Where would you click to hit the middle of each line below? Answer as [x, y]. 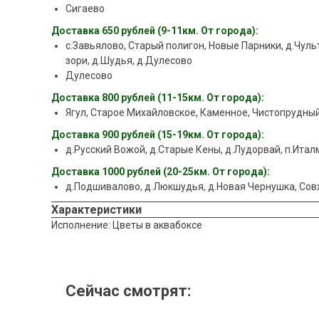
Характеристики [96, 210]
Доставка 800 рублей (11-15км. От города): [158, 98]
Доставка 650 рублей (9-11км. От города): [155, 31]
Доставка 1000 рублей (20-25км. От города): [161, 172]
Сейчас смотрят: [128, 291]
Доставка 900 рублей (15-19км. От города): [158, 135]
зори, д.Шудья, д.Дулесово [129, 61]
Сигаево [85, 9]
